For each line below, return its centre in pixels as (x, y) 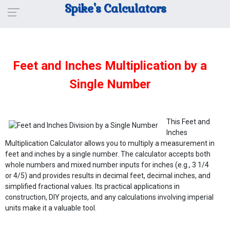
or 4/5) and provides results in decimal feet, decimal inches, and (108, 176)
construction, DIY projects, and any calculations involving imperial (109, 197)
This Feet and (188, 122)
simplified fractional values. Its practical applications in (92, 186)
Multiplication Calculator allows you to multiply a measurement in (110, 143)
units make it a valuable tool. (51, 208)
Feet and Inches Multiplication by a (110, 66)
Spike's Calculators (115, 8)
